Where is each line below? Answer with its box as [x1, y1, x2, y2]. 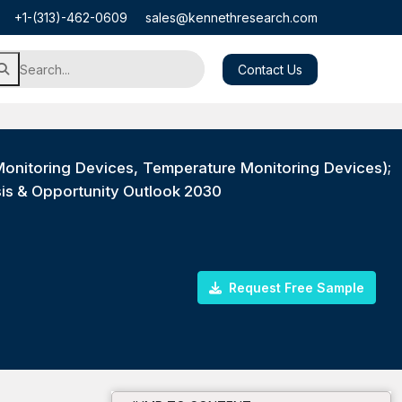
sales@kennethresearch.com [145, 10, 318, 25]
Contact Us [238, 61, 302, 77]
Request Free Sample [225, 279, 364, 295]
